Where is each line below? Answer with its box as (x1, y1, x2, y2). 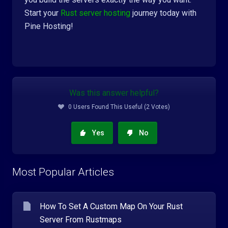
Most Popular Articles (12, 166, 114, 178)
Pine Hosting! (24, 21, 73, 31)
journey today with (130, 8, 196, 18)
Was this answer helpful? (69, 88, 159, 98)
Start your (24, 8, 61, 18)
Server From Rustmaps (40, 215, 122, 224)
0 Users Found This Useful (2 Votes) (68, 103, 170, 110)
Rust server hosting (61, 8, 130, 18)
